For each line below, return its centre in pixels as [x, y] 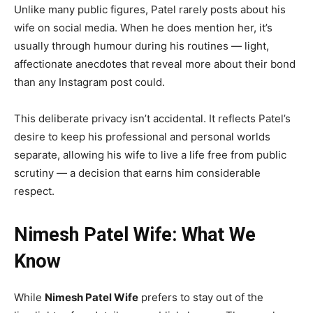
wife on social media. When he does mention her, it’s [143, 28]
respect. [34, 191]
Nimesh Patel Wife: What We [135, 235]
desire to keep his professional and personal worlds [142, 137]
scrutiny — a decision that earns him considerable [137, 173]
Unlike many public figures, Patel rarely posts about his [150, 10]
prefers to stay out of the [201, 298]
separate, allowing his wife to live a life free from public [150, 155]
